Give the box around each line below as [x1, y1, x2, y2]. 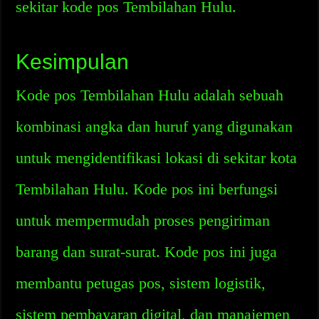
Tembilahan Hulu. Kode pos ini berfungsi [16, 180, 278, 198]
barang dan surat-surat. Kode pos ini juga [16, 243, 278, 261]
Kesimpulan [16, 50, 130, 73]
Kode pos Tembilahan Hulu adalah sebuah [16, 86, 284, 104]
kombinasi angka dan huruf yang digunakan [16, 117, 293, 135]
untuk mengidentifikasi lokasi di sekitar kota [16, 149, 298, 167]
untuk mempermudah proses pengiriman [16, 211, 271, 229]
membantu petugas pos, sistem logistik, [16, 274, 266, 292]
